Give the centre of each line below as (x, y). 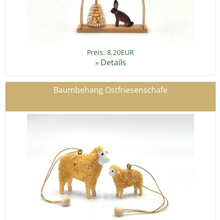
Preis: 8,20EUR (110, 53)
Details (113, 63)
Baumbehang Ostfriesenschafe (110, 90)
